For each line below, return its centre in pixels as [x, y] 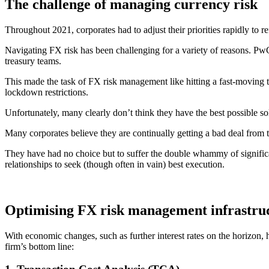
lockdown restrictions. [47, 92]
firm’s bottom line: [39, 246]
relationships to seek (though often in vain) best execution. [115, 164]
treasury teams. [33, 61]
